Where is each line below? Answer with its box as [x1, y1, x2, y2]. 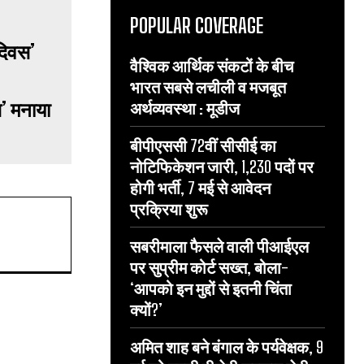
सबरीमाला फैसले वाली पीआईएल [130, 236, 309, 256]
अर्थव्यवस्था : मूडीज [130, 98, 240, 118]
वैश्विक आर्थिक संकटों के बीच [130, 56, 293, 76]
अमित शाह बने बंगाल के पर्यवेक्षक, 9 [130, 337, 323, 357]
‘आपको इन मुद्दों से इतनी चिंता [130, 279, 292, 298]
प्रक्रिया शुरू [130, 199, 208, 219]
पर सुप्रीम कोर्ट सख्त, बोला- [130, 258, 288, 277]
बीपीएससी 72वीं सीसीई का [130, 136, 276, 155]
